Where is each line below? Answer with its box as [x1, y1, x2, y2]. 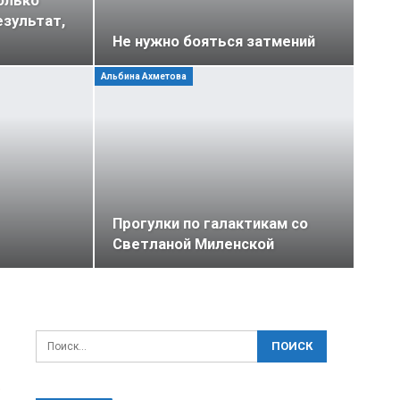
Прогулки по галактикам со [112, 215, 309, 233]
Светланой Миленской [112, 236, 275, 254]
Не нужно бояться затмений [112, 32, 316, 50]
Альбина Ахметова [101, 71, 187, 81]
